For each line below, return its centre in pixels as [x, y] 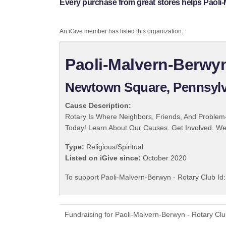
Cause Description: [98, 106]
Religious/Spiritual [114, 147]
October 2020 [164, 158]
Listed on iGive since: [103, 158]
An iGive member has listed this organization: [121, 32]
